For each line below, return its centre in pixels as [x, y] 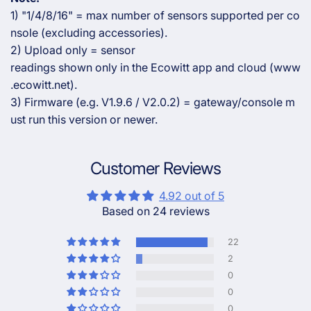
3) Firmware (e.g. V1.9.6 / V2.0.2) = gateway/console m [153, 102]
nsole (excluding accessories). [89, 33]
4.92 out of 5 [192, 196]
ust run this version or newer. [84, 119]
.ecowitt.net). [44, 85]
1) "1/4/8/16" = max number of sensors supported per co [155, 15]
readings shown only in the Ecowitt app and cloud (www [155, 67]
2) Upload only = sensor [73, 50]
